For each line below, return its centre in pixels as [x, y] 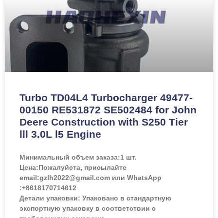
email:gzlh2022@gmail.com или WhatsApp [91, 177]
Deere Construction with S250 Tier [104, 122]
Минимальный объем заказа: [70, 157]
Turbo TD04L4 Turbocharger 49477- [106, 97]
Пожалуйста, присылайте [82, 167]
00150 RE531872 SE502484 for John [108, 109]
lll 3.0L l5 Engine [60, 134]
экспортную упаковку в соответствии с [88, 208]
